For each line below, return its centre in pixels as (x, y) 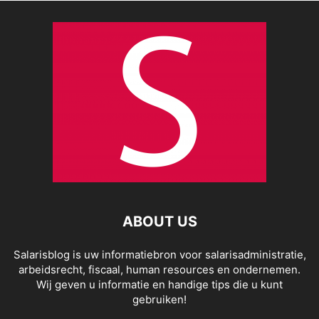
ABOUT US (159, 222)
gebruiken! (159, 300)
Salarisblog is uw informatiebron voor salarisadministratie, (159, 255)
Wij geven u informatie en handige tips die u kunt (159, 285)
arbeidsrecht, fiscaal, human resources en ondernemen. (159, 270)
